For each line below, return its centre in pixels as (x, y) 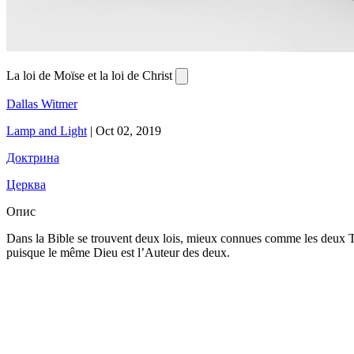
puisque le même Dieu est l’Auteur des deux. (118, 253)
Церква (26, 185)
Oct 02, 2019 (128, 131)
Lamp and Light (47, 131)
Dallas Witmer (42, 104)
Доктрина (33, 158)
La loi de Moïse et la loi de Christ (91, 76)
